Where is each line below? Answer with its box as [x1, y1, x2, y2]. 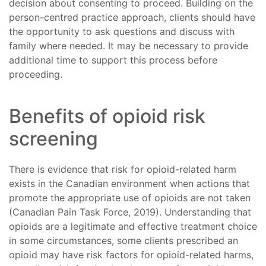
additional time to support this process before [9, 54, 217, 66]
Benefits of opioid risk [9, 104, 205, 128]
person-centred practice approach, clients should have [9, 11, 255, 24]
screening [9, 127, 98, 151]
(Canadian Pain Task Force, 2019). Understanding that [9, 206, 251, 218]
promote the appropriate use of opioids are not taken [9, 192, 251, 204]
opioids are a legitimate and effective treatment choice [9, 220, 257, 233]
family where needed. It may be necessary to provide [9, 40, 248, 52]
